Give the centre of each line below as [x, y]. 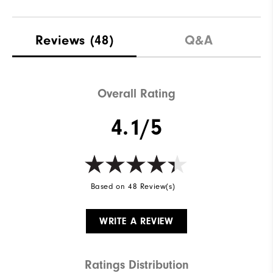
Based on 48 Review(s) [133, 186]
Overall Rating [136, 94]
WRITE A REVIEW [136, 222]
